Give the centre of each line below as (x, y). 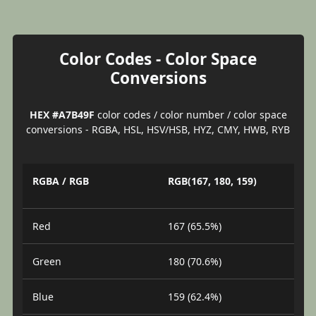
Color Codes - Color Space (158, 59)
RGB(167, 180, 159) (212, 181)
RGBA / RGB (60, 181)
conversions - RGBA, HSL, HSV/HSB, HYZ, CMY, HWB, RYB (158, 129)
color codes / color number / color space (190, 114)
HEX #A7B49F (62, 114)
